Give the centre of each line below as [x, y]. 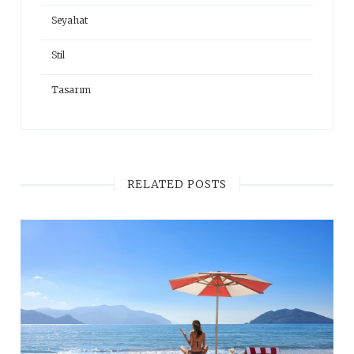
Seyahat [70, 21]
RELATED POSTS [177, 185]
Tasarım [71, 90]
